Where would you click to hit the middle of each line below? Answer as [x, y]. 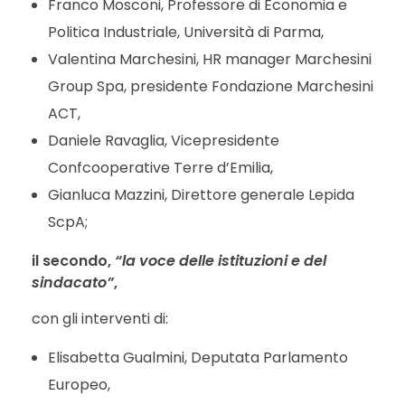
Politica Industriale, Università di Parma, [185, 32]
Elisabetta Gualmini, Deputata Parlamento [198, 357]
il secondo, [73, 260]
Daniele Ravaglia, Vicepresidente [163, 140]
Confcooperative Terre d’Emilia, [160, 167]
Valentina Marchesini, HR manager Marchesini [209, 59]
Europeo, [79, 384]
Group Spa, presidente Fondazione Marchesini [210, 86]
